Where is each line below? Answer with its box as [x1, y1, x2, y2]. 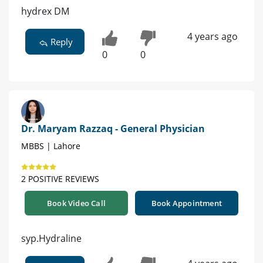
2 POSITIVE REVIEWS [21, 173, 99, 184]
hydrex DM [21, 5, 69, 18]
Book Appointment [151, 197, 222, 208]
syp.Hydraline [21, 231, 82, 245]
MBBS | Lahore [21, 140, 80, 151]
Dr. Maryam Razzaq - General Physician [21, 122, 205, 135]
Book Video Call [47, 197, 106, 208]
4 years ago [187, 30, 238, 43]
